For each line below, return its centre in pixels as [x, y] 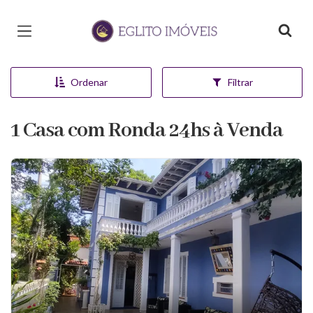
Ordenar [89, 82]
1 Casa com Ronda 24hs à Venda [147, 131]
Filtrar [240, 82]
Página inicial [127, 21]
